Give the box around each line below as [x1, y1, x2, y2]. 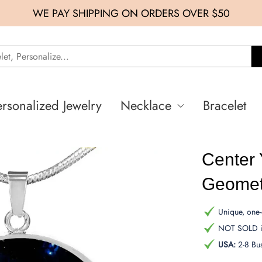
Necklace [120, 96, 171, 115]
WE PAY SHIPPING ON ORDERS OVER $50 [32, 5, 230, 21]
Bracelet [203, 96, 246, 115]
